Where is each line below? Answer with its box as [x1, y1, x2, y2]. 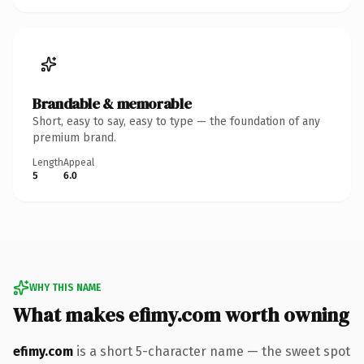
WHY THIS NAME [29, 281, 101, 293]
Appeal [63, 156, 94, 168]
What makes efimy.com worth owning [13, 301, 349, 328]
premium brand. [32, 130, 116, 145]
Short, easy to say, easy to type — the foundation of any [32, 114, 320, 128]
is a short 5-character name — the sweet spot [73, 343, 350, 359]
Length [32, 156, 63, 168]
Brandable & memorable [32, 93, 192, 114]
